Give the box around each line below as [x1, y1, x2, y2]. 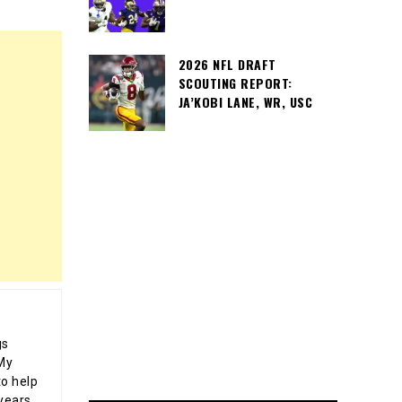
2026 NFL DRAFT [178, 55, 276, 74]
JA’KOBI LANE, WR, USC [178, 92, 312, 111]
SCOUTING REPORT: [178, 74, 293, 92]
